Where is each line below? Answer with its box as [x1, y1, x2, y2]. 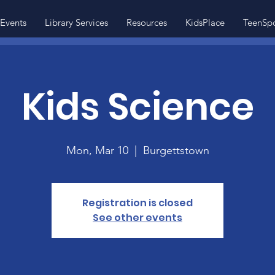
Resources [126, 17, 167, 28]
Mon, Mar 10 [66, 144, 128, 157]
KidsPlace [185, 17, 225, 28]
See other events [93, 211, 182, 225]
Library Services [44, 17, 108, 28]
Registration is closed [82, 196, 193, 210]
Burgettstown [142, 144, 209, 157]
